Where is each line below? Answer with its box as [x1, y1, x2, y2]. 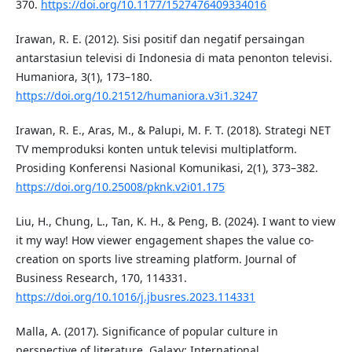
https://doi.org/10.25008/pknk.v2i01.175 [15, 179, 225, 195]
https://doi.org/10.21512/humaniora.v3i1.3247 [15, 88, 258, 104]
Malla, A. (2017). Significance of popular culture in [15, 324, 278, 339]
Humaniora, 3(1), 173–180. [15, 69, 152, 85]
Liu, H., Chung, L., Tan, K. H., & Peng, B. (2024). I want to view [15, 214, 335, 229]
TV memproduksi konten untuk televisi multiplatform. [15, 141, 297, 157]
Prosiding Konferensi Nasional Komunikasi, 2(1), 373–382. [15, 160, 318, 176]
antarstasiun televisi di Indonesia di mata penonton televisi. [15, 50, 332, 66]
